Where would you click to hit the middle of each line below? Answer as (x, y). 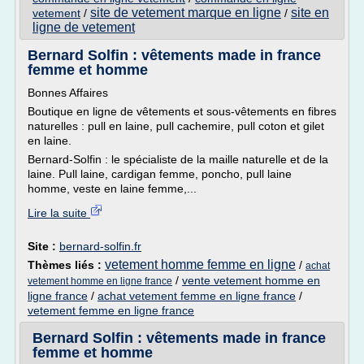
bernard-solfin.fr (100, 246)
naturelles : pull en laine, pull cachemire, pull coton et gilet (176, 126)
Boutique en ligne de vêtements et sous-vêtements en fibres (182, 111)
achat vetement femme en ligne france (197, 296)
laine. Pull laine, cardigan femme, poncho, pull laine (160, 174)
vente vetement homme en (251, 280)
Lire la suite (59, 213)
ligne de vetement (84, 27)
